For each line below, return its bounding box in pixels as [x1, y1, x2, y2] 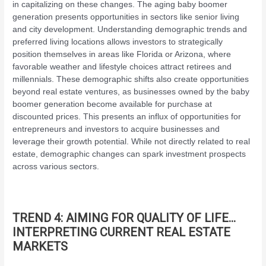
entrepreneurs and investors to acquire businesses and [12, 124, 220, 134]
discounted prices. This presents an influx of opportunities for [12, 112, 242, 121]
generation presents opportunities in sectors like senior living [12, 12, 240, 21]
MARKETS [12, 239, 68, 254]
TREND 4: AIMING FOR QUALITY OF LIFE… [12, 211, 236, 226]
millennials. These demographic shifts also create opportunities [12, 74, 249, 84]
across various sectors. [12, 161, 100, 171]
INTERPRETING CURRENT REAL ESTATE [12, 225, 231, 240]
